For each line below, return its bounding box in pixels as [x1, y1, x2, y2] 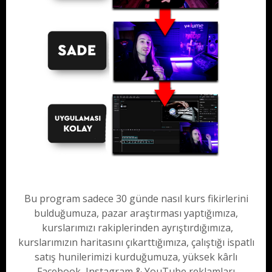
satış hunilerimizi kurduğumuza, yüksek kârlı [35, 250, 237, 264]
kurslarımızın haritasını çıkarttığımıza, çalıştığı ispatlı [18, 236, 254, 250]
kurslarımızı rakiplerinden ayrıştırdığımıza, [39, 221, 233, 235]
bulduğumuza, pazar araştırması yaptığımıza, [34, 206, 238, 220]
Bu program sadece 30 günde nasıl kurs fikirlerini [24, 192, 248, 206]
